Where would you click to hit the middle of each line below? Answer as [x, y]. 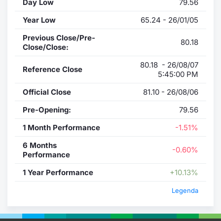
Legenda [185, 190]
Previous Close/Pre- [59, 37]
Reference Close [53, 69]
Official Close [47, 92]
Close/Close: [46, 47]
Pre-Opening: [47, 110]
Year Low [39, 20]
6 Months [40, 145]
